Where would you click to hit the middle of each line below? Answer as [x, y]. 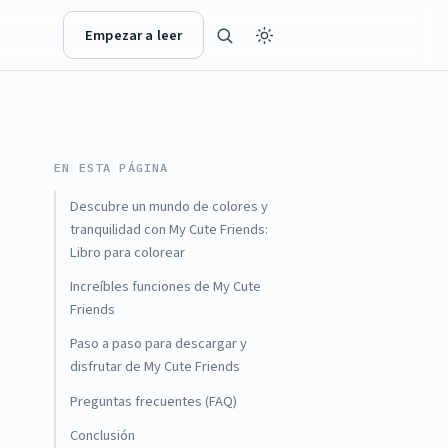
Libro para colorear [128, 253]
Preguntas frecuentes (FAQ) [154, 401]
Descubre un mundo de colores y [169, 207]
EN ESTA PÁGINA [111, 167]
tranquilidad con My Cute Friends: [169, 230]
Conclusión [103, 435]
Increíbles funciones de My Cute [166, 287]
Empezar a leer [134, 35]
